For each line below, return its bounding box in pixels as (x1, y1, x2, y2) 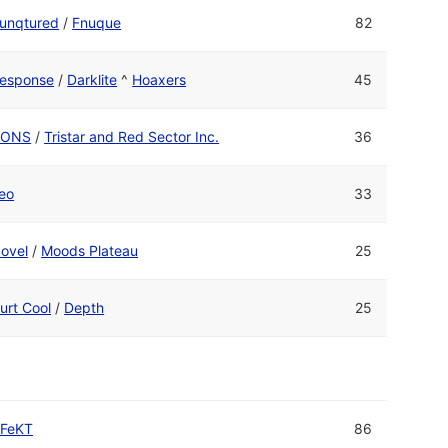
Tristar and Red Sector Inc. (44, 127, 220, 145)
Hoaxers (132, 70, 187, 88)
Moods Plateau (41, 241, 139, 259)
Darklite (67, 70, 118, 88)
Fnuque (72, 13, 122, 31)
